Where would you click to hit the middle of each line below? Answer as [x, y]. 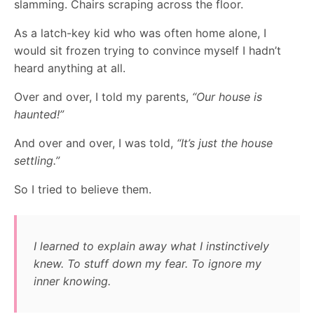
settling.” [37, 161]
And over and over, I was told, [95, 143]
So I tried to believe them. [83, 189]
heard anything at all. [70, 68]
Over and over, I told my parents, [103, 97]
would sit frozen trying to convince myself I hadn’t [148, 50]
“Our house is [227, 97]
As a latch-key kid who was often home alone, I [140, 33]
